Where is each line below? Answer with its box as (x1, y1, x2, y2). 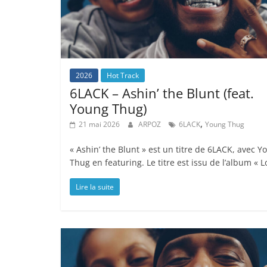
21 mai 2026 (79, 119, 120, 129)
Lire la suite (76, 181, 114, 192)
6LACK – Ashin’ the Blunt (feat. (70, 83, 254, 102)
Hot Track (107, 70, 139, 80)
